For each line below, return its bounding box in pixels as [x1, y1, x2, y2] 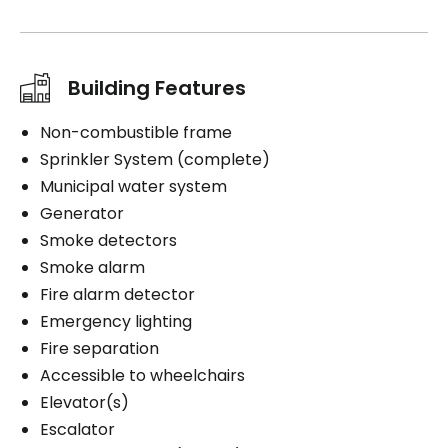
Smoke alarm [40, 255, 145, 279]
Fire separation [40, 336, 159, 360]
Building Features [68, 73, 246, 102]
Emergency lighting [40, 309, 192, 333]
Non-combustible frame [40, 120, 232, 144]
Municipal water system [40, 174, 227, 198]
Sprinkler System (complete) [40, 147, 270, 171]
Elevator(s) [40, 390, 129, 414]
